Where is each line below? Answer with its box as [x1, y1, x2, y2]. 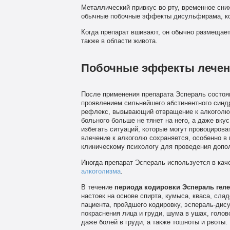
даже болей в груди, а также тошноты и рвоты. [81, 218, 227, 226]
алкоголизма [81, 167, 121, 175]
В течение [81, 183, 114, 191]
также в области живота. [81, 37, 158, 45]
